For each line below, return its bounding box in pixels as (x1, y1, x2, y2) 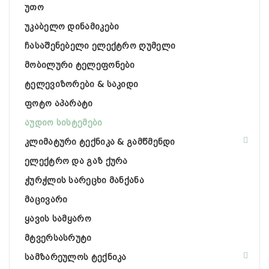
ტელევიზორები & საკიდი (25, 79, 139, 89)
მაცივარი (25, 195, 68, 204)
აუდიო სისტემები (25, 118, 103, 127)
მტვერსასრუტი (25, 233, 92, 243)
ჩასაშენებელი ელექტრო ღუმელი (25, 41, 176, 50)
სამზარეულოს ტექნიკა (25, 252, 127, 262)
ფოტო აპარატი (25, 98, 93, 108)
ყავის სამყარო (25, 214, 91, 223)
